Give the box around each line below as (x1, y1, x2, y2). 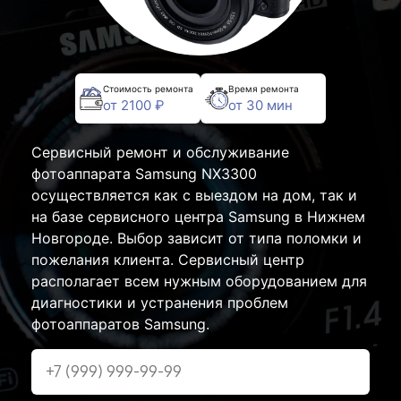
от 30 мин (228, 96, 293, 114)
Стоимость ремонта (103, 82, 193, 94)
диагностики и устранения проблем (31, 294, 288, 311)
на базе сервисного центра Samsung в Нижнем (31, 208, 365, 226)
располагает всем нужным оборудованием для (31, 272, 367, 290)
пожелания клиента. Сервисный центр (31, 251, 304, 269)
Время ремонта (228, 82, 299, 94)
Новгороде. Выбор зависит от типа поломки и (31, 229, 362, 247)
